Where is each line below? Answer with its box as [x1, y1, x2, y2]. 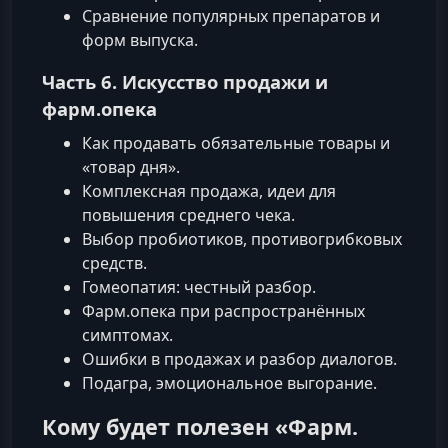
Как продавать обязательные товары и [82, 132, 390, 155]
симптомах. [82, 324, 173, 347]
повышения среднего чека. [82, 204, 295, 227]
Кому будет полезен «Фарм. [42, 412, 358, 442]
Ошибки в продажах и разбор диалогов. [82, 348, 397, 371]
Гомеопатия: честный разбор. [82, 276, 316, 299]
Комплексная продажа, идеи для [82, 180, 336, 203]
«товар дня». [82, 156, 180, 179]
